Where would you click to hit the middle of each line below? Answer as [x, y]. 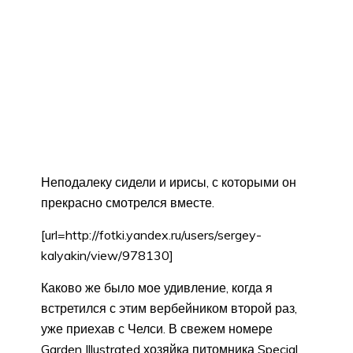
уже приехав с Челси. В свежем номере [157, 329]
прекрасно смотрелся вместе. [128, 203]
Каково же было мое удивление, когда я [157, 288]
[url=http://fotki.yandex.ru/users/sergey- [151, 235]
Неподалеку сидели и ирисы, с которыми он [169, 182]
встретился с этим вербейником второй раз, [169, 308]
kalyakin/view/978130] [107, 256]
